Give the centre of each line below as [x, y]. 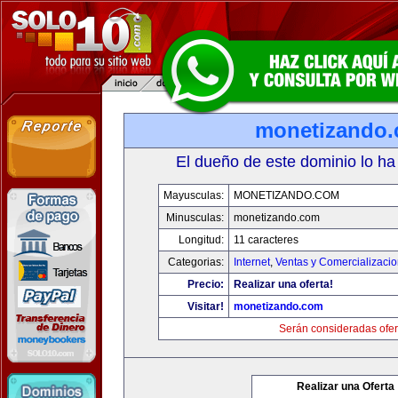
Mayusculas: [194, 195]
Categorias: [196, 262]
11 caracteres [266, 240]
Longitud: [201, 240]
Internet [252, 262]
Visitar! [206, 306]
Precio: [206, 284]
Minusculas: [195, 218]
